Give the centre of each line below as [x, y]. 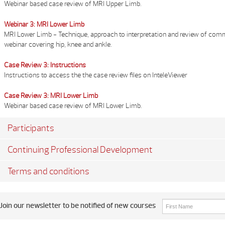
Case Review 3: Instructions [45, 65]
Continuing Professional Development [80, 150]
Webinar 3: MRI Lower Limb [44, 24]
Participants [31, 128]
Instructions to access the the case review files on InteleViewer [96, 75]
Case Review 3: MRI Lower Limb [51, 96]
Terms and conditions [48, 171]
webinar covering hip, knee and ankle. [58, 44]
